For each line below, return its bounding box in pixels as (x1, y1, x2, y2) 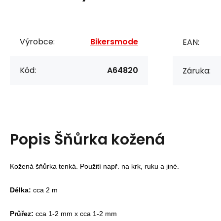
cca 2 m (31, 185, 58, 194)
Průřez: (10, 209, 34, 218)
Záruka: (183, 65, 211, 76)
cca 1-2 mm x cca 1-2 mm (34, 209, 117, 218)
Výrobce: (20, 36, 55, 47)
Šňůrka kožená (54, 129, 165, 150)
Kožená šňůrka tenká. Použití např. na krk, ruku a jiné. (10, 162, 179, 170)
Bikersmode (90, 36, 138, 47)
